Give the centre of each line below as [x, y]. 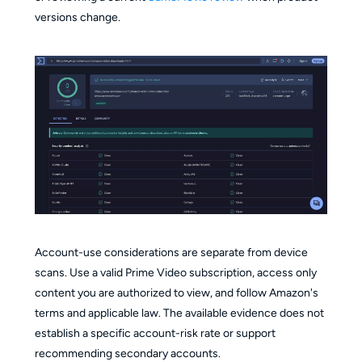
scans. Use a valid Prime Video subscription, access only [175, 273]
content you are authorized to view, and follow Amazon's [176, 293]
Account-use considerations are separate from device [171, 253]
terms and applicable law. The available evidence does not [179, 314]
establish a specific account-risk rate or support [155, 334]
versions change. [77, 18]
